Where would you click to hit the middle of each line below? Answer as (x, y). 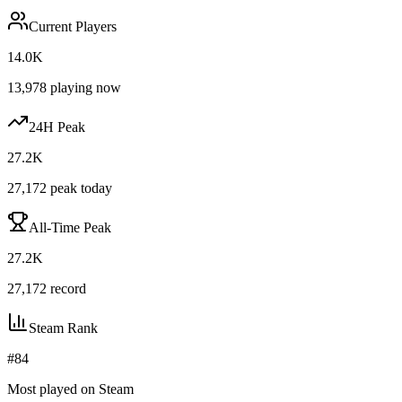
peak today (79, 188)
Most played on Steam (70, 389)
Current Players (73, 26)
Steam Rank (63, 328)
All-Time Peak (70, 227)
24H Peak (57, 127)
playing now (84, 87)
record (66, 288)
